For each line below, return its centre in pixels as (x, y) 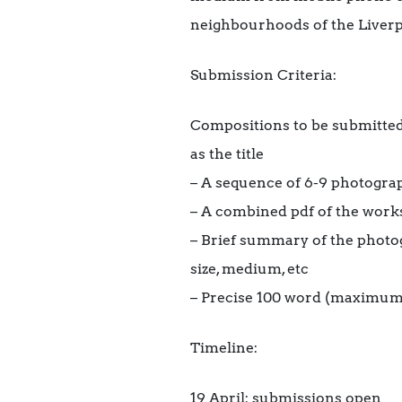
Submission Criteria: (263, 75)
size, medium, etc (249, 269)
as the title (227, 154)
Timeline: (224, 348)
